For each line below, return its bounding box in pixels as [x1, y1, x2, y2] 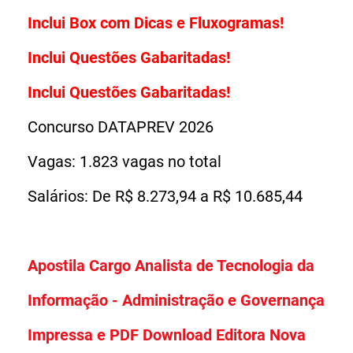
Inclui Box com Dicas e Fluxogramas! [28, 13, 284, 32]
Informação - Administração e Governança [28, 290, 325, 310]
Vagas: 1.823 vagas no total [28, 151, 221, 171]
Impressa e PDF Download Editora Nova [28, 325, 306, 344]
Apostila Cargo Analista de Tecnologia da [28, 255, 314, 275]
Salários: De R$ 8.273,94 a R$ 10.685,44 [28, 186, 303, 206]
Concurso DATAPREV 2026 [28, 117, 214, 136]
